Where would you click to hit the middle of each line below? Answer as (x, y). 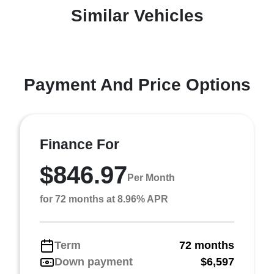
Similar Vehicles (137, 16)
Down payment (94, 262)
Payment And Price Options (137, 85)
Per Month (151, 177)
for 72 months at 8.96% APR (104, 199)
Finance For (80, 144)
